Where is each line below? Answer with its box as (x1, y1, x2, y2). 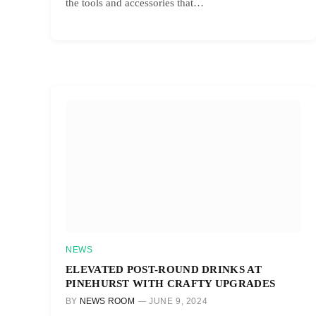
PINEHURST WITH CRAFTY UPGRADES (66, 276, 276, 289)
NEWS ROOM (79, 296, 135, 306)
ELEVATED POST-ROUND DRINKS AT (66, 262, 262, 275)
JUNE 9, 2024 (149, 296, 208, 306)
